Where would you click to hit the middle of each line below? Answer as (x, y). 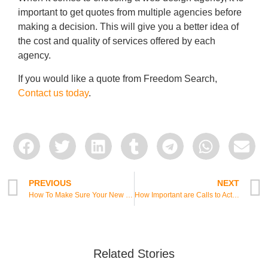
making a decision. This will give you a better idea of (128, 27)
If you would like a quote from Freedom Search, (118, 78)
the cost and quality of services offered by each (117, 41)
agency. (34, 56)
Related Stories (134, 254)
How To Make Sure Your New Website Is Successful (129, 195)
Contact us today (53, 93)
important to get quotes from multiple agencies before (130, 13)
